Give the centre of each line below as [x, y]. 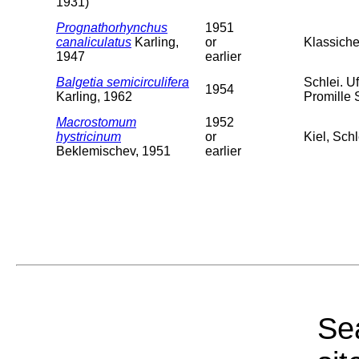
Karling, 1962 [94, 96]
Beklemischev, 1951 [113, 151]
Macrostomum [96, 122]
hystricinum [89, 136]
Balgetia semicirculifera [123, 82]
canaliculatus [94, 42]
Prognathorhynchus [112, 27]
